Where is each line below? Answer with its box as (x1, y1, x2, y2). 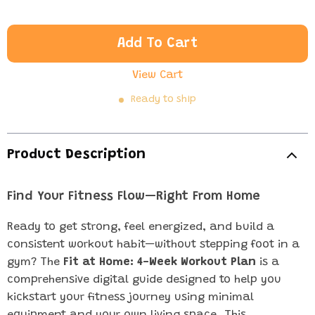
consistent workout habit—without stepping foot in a (7, 239, 300, 250)
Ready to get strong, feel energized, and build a (7, 221, 274, 233)
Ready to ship (131, 95, 196, 105)
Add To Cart (117, 37, 198, 51)
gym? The (7, 257, 63, 268)
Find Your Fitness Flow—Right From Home (7, 191, 260, 203)
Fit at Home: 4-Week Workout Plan (63, 257, 256, 268)
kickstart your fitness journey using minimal (7, 292, 254, 303)
